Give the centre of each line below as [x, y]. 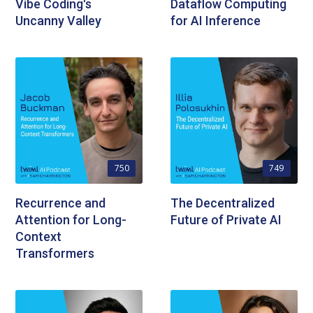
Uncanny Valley [59, 20]
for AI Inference [216, 20]
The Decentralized [223, 203]
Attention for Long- [71, 220]
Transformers [55, 254]
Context [39, 237]
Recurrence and [61, 203]
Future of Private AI [226, 220]
